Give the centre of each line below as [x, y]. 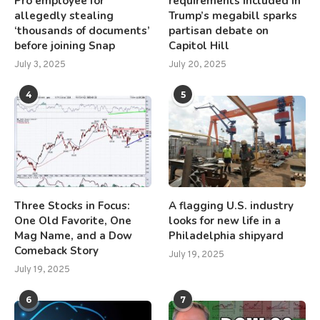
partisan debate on [219, 31]
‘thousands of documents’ [82, 31]
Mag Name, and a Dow [73, 235]
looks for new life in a [225, 220]
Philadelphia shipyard [226, 235]
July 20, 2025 [198, 65]
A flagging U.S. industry [231, 205]
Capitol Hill [199, 46]
